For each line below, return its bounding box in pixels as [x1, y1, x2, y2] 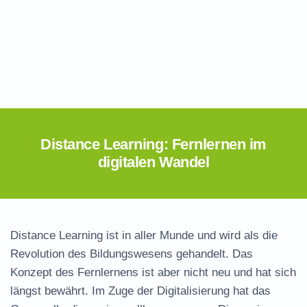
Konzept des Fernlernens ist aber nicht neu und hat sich [10, 266, 296, 279]
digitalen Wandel [97, 153, 210, 171]
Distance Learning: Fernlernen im [40, 136, 267, 153]
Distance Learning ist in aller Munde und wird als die [10, 229, 278, 242]
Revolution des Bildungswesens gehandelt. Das [10, 247, 253, 260]
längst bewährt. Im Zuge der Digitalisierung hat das [10, 284, 271, 297]
